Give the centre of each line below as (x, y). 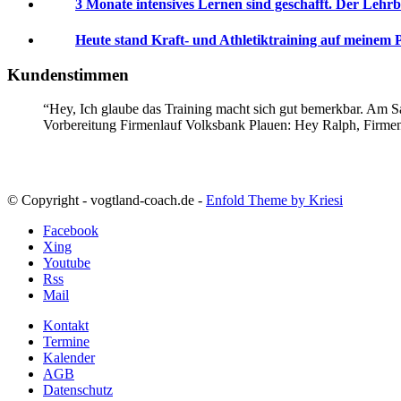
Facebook (71, 231)
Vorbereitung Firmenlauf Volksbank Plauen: (169, 125)
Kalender (69, 358)
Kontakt (66, 326)
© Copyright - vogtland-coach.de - (107, 200)
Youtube (67, 263)
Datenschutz (78, 390)
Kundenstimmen (68, 74)
